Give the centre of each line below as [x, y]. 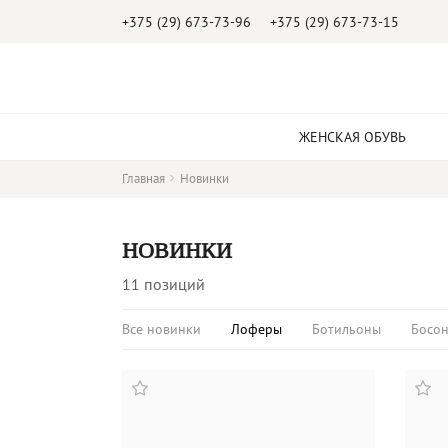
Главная [143, 178]
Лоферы [256, 329]
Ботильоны [346, 329]
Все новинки [161, 329]
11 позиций [163, 284]
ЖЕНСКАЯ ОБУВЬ [352, 137]
